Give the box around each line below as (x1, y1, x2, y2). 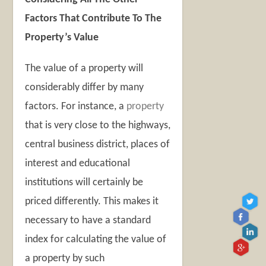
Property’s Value (25, 31, 99, 43)
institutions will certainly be (25, 176, 144, 188)
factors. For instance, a (25, 100, 127, 112)
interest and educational (25, 157, 131, 169)
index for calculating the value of (25, 233, 167, 245)
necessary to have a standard (25, 214, 151, 226)
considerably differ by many (25, 81, 144, 93)
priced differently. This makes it (25, 195, 159, 207)
